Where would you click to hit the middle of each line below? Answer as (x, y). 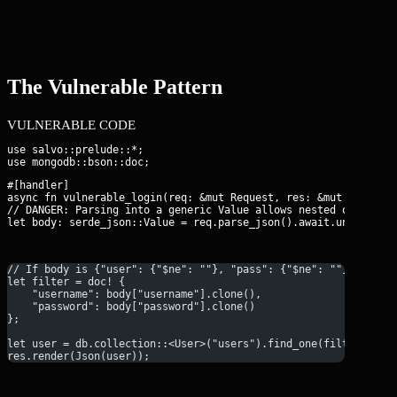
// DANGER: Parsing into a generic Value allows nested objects (196, 210)
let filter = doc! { (66, 281)
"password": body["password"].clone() (131, 306)
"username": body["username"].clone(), (134, 294)
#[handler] (38, 186)
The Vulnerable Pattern (115, 86)
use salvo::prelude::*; (75, 149)
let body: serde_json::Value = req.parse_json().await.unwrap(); (199, 223)
